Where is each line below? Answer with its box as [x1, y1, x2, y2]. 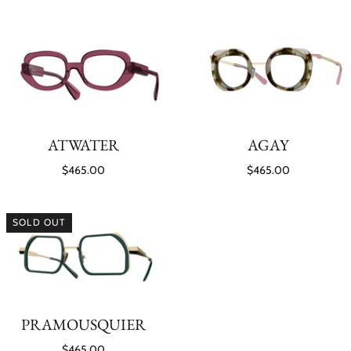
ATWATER [47, 134, 119, 155]
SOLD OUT [13, 216, 66, 229]
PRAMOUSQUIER [20, 314, 146, 335]
